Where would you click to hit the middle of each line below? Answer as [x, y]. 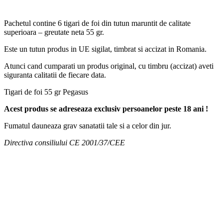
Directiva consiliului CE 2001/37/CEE [64, 142]
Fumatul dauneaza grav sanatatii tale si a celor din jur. [88, 125]
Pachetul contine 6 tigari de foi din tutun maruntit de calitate [97, 23]
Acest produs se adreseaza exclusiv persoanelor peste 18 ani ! [106, 109]
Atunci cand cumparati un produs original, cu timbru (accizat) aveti [109, 66]
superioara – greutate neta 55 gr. [54, 32]
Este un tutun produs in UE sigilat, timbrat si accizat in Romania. [105, 49]
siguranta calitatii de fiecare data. [55, 75]
